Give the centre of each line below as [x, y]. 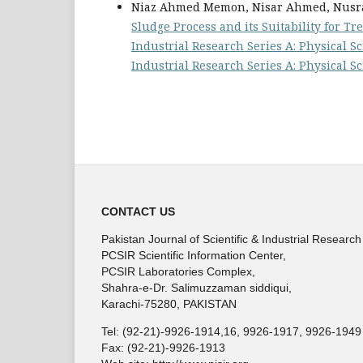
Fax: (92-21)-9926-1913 [163, 347]
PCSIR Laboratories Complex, [178, 271]
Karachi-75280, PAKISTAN [169, 303]
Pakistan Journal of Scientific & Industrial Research [231, 239]
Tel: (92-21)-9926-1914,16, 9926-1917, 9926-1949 [231, 331]
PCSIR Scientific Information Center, [194, 255]
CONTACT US [138, 211]
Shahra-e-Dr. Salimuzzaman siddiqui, [196, 287]
